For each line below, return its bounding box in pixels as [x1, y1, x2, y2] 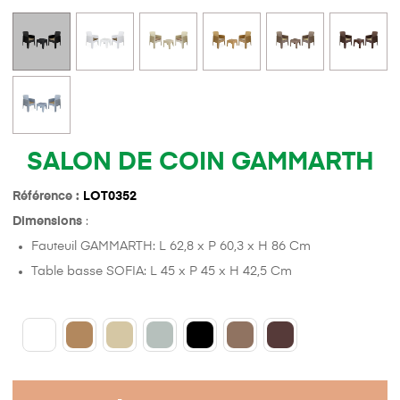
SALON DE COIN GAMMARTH [26, 150, 374, 176]
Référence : [12, 190, 83, 204]
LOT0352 [83, 190, 137, 204]
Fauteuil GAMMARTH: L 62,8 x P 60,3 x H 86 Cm [31, 240, 311, 254]
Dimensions [12, 215, 82, 229]
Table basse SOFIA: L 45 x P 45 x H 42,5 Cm [31, 265, 292, 279]
